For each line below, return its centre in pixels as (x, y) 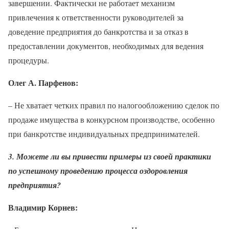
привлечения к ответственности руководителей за (96, 17)
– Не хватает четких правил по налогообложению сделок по (114, 105)
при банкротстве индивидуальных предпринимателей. (104, 133)
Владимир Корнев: (43, 207)
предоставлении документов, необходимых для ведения (106, 45)
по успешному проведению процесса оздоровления (98, 170)
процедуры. (29, 60)
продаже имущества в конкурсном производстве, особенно (111, 119)
